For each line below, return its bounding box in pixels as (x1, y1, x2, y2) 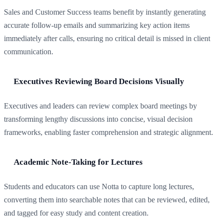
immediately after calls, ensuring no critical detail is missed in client (4, 34, 210, 43)
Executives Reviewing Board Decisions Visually (14, 77, 184, 87)
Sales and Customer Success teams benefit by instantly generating (4, 8, 206, 17)
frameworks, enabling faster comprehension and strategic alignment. (4, 128, 213, 137)
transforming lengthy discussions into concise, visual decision (4, 115, 193, 124)
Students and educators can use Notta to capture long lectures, (4, 182, 194, 191)
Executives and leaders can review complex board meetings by (4, 102, 197, 110)
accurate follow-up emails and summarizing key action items (4, 21, 190, 30)
